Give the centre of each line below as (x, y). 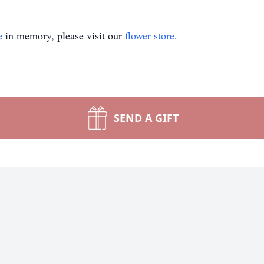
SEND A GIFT (146, 118)
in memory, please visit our (64, 35)
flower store (150, 35)
